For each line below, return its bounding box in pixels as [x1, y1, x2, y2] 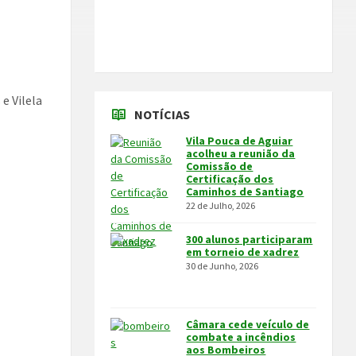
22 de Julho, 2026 [186, 199, 256, 211]
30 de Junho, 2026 [186, 260, 259, 272]
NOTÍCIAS [134, 106, 191, 122]
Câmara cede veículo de [186, 317, 310, 331]
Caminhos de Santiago [186, 184, 304, 199]
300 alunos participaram [186, 232, 313, 246]
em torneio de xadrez [186, 245, 300, 259]
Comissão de [186, 159, 253, 173]
